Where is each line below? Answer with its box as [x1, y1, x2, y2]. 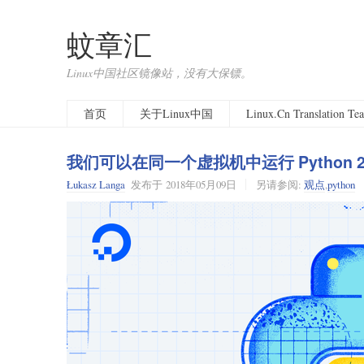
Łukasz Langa [67, 177, 125, 193]
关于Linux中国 [140, 106, 213, 121]
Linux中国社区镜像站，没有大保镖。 [67, 65, 252, 80]
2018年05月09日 [166, 177, 236, 193]
